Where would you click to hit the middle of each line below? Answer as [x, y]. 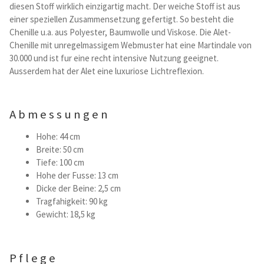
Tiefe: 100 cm [60, 163]
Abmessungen [60, 115]
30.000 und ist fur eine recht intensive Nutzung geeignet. [114, 58]
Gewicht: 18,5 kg [66, 214]
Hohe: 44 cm [58, 137]
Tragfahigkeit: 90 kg [72, 202]
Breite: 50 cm [60, 150]
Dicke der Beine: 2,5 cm [78, 189]
